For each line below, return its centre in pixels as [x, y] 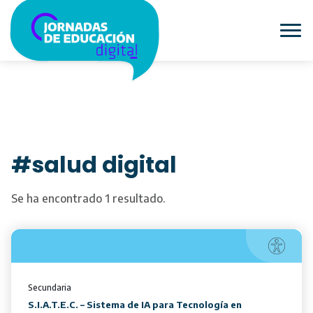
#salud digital [94, 165]
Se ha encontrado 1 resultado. [88, 198]
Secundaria [50, 287]
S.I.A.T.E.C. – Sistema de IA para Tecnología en [135, 305]
